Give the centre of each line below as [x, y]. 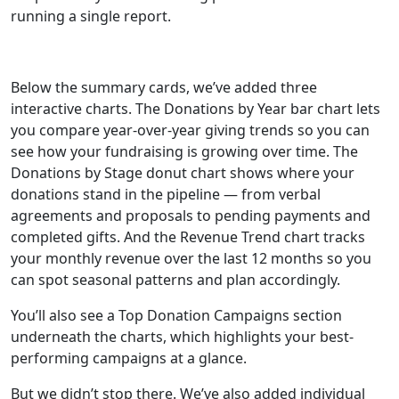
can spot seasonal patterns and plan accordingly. [175, 280]
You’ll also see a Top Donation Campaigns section [176, 315]
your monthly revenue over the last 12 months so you [191, 258]
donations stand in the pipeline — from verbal [166, 194]
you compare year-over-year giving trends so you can [190, 130]
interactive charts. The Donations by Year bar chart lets [195, 109]
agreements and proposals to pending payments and [191, 216]
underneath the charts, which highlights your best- [182, 337]
